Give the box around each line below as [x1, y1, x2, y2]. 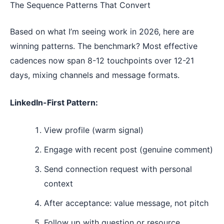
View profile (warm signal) [44, 124, 143, 135]
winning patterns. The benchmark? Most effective [10, 41, 197, 51]
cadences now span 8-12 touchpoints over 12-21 [10, 55, 194, 66]
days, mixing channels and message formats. [10, 70, 179, 80]
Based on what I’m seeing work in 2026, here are [10, 26, 194, 37]
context [44, 178, 73, 188]
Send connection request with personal [44, 163, 192, 174]
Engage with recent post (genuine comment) [44, 144, 213, 154]
